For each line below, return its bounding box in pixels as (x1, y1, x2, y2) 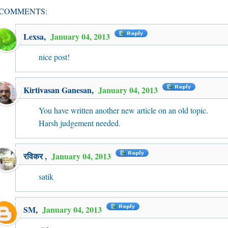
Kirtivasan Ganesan (23, 84, 92, 96)
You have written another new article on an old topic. (39, 105, 208, 116)
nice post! (39, 51, 70, 62)
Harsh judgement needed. (39, 118, 121, 128)
